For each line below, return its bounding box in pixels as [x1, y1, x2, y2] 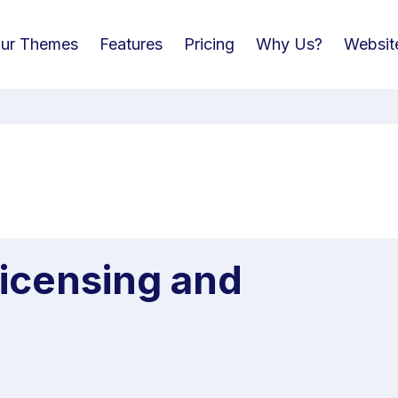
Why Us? [255, 35, 322, 53]
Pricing [183, 35, 235, 53]
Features [99, 35, 163, 53]
